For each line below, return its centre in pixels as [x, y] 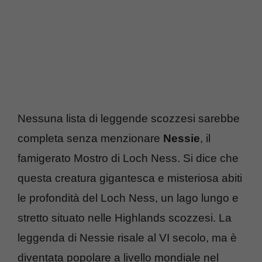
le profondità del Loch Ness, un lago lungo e [128, 198]
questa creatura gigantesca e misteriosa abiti [130, 178]
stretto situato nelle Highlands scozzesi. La [125, 218]
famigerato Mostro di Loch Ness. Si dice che [128, 158]
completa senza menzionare [90, 138]
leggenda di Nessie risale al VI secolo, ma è [127, 237]
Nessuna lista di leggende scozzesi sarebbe [129, 118]
